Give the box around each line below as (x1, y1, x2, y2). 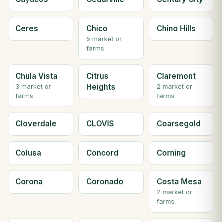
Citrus (86, 71, 109, 81)
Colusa (15, 148, 42, 158)
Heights (86, 82, 115, 92)
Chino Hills (156, 23, 196, 33)
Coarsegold (156, 119, 201, 129)
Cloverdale (15, 119, 57, 129)
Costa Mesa (156, 177, 202, 187)
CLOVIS (86, 119, 114, 129)
